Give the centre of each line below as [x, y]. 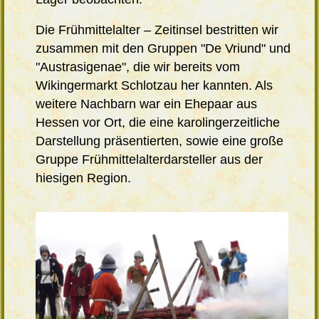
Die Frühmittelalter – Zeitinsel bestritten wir [157, 30]
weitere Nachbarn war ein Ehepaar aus [147, 104]
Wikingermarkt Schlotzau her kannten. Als [155, 86]
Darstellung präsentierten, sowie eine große [160, 141]
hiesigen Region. [84, 178]
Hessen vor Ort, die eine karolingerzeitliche [158, 123]
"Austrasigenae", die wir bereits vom [138, 67]
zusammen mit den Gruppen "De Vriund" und [163, 49]
